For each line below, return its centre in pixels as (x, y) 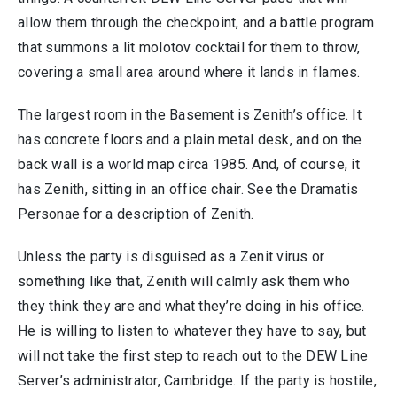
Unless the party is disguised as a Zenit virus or (171, 256)
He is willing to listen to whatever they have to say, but (192, 331)
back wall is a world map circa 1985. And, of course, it (189, 164)
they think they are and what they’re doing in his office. (191, 306)
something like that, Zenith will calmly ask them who (184, 281)
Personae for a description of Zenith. (136, 214)
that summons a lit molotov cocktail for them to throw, (189, 47)
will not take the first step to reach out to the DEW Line (193, 355)
